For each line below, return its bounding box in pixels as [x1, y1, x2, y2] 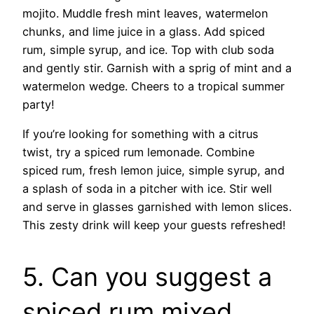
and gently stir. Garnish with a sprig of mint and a [22, 61, 292, 76]
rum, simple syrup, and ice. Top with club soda [22, 43, 274, 57]
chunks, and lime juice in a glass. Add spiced [22, 25, 265, 39]
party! [22, 97, 55, 112]
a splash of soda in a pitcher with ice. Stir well [22, 182, 272, 196]
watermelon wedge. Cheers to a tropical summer [22, 79, 285, 94]
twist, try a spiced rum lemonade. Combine [22, 145, 254, 160]
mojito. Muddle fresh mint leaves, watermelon [22, 6, 268, 21]
